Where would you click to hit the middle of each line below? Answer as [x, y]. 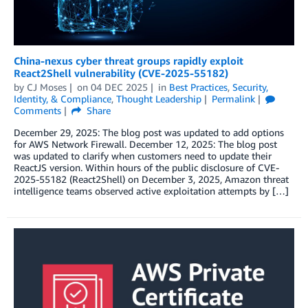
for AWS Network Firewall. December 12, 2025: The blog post [145, 144]
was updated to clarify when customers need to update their [143, 155]
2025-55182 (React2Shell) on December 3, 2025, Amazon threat [151, 179]
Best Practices [198, 87]
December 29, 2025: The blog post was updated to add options [149, 132]
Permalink [233, 98]
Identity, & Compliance [63, 98]
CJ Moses [47, 87]
